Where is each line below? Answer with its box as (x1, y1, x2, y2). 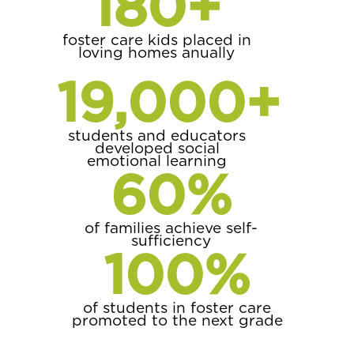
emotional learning (87, 151, 228, 170)
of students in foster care (83, 298, 271, 317)
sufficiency (131, 231, 212, 250)
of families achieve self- (85, 218, 258, 237)
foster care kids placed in (62, 30, 251, 49)
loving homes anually (78, 43, 235, 62)
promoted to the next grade (71, 311, 283, 330)
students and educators (68, 126, 247, 145)
